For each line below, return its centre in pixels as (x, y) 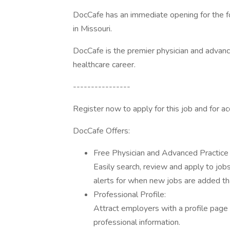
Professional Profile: (130, 195)
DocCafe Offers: (101, 131)
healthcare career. (104, 65)
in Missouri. (92, 29)
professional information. (137, 222)
